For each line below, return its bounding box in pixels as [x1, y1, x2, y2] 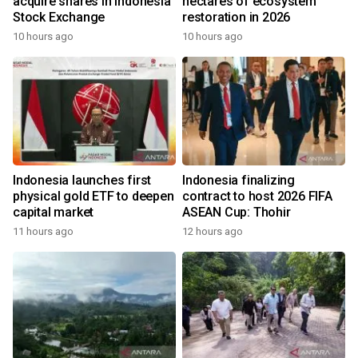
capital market [13, 205, 94, 221]
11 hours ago [13, 225, 74, 238]
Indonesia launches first [13, 173, 152, 189]
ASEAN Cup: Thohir [182, 205, 291, 221]
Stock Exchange [13, 10, 105, 26]
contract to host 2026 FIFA [182, 189, 332, 205]
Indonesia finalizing [182, 173, 295, 189]
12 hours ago [182, 225, 243, 238]
